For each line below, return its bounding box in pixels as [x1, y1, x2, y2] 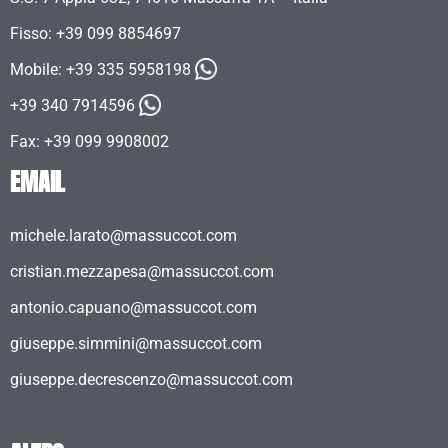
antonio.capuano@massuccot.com [10, 298, 257, 318]
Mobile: [10, 60, 66, 80]
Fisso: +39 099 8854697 [10, 24, 181, 44]
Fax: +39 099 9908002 [10, 132, 169, 152]
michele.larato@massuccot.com [10, 226, 237, 246]
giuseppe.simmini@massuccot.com [10, 334, 262, 354]
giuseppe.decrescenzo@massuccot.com [10, 370, 293, 390]
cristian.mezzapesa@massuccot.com [10, 262, 274, 282]
